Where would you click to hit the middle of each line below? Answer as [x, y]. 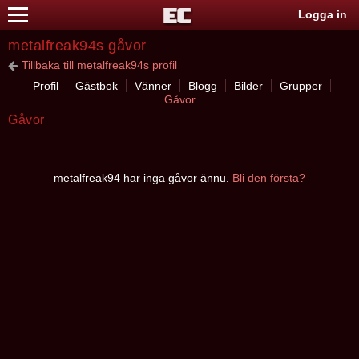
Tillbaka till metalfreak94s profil [99, 65]
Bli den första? [269, 178]
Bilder [248, 86]
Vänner [153, 86]
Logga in [323, 14]
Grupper [301, 86]
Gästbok [96, 86]
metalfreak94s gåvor [77, 46]
